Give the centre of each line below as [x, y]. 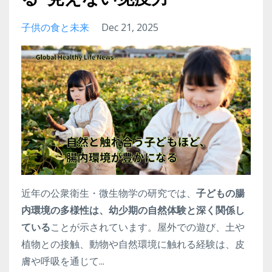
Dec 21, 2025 [130, 28]
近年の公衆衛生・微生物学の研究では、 [109, 193]
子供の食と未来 [55, 28]
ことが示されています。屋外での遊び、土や [148, 227]
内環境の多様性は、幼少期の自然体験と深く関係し [133, 210]
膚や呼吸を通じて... [63, 261]
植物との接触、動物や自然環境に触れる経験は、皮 [133, 244]
